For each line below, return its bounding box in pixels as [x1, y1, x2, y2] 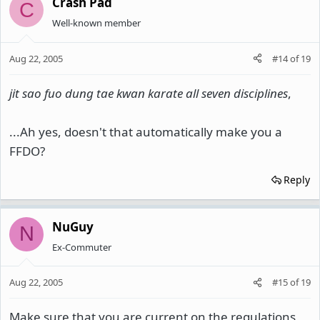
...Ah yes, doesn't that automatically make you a [9, 123, 282, 140]
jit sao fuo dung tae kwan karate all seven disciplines [9, 84, 288, 101]
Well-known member [52, 16, 141, 29]
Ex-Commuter [52, 240, 111, 254]
